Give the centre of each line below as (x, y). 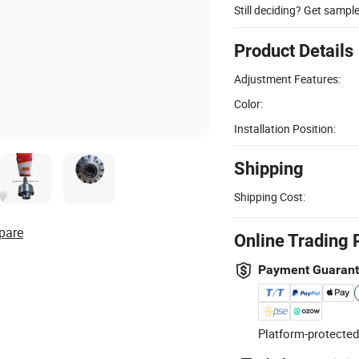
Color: (248, 103)
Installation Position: (285, 128)
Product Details (294, 50)
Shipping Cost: (270, 196)
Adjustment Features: (287, 79)
